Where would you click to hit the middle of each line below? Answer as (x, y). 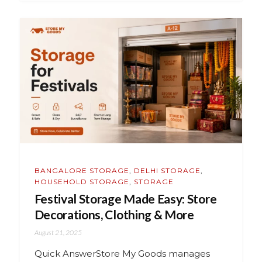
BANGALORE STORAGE (82, 171)
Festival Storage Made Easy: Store (125, 199)
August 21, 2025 (58, 233)
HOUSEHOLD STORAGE (82, 182)
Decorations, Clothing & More (114, 215)
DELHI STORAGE (167, 171)
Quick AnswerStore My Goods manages (122, 254)
